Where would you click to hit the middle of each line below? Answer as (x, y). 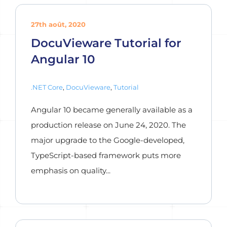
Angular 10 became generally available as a (112, 110)
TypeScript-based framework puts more (106, 155)
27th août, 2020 (58, 24)
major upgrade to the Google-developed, (108, 140)
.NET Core (47, 87)
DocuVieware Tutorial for (106, 43)
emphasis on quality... (71, 171)
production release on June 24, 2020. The (108, 125)
